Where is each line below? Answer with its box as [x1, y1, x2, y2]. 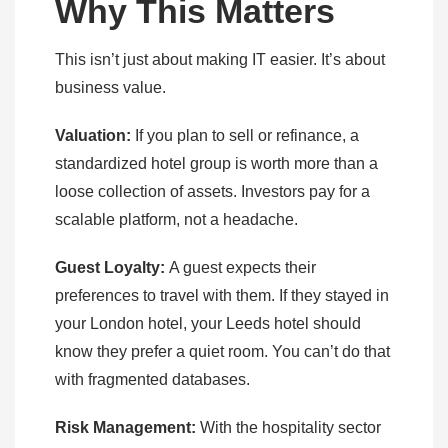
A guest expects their [165, 258, 316, 276]
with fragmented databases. [55, 370, 254, 388]
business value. [55, 78, 170, 96]
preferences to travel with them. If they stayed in [55, 286, 389, 304]
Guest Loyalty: [55, 258, 165, 276]
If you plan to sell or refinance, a [131, 126, 359, 144]
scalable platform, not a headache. [55, 210, 302, 228]
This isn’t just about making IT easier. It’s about [55, 50, 385, 68]
